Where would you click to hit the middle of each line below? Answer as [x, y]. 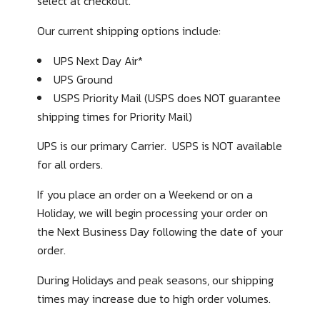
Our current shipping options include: [129, 31]
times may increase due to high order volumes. [154, 299]
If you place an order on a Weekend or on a [145, 194]
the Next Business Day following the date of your [160, 231]
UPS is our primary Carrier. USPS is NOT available [160, 146]
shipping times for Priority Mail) [115, 116]
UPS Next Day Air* [98, 61]
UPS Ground [85, 79]
